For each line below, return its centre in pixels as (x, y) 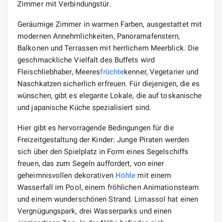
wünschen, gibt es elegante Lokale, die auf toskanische (110, 95)
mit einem (153, 175)
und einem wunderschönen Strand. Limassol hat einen (108, 199)
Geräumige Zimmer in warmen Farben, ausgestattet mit (110, 24)
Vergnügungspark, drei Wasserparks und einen (95, 211)
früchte (112, 72)
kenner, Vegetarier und (161, 72)
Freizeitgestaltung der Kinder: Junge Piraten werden (103, 139)
